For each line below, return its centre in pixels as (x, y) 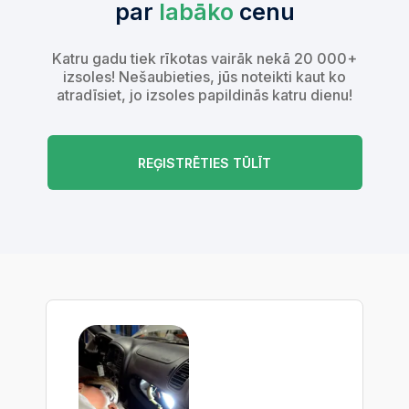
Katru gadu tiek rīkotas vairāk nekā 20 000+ (204, 59)
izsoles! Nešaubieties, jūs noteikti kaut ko (204, 77)
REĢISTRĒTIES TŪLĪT (204, 163)
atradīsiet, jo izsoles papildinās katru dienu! (204, 95)
